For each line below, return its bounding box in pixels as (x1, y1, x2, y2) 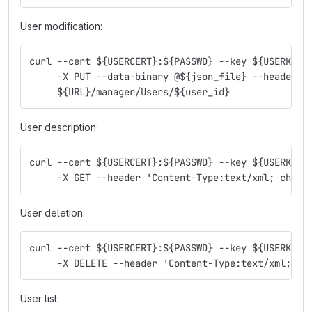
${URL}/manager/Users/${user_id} (29, 86, 230, 98)
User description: (20, 121, 98, 133)
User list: (20, 292, 59, 304)
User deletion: (20, 207, 85, 219)
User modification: (20, 20, 102, 32)
